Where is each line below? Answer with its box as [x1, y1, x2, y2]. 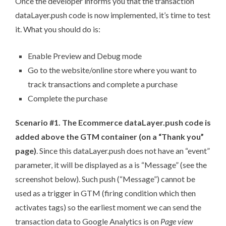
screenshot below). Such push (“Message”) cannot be [15, 174, 195, 184]
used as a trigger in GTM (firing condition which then [15, 188, 196, 198]
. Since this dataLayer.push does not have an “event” [36, 145, 210, 155]
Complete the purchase [28, 93, 107, 103]
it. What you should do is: [15, 24, 100, 34]
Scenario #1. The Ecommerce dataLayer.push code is [15, 117, 211, 127]
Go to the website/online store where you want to [28, 65, 197, 75]
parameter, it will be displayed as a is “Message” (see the [15, 159, 207, 169]
